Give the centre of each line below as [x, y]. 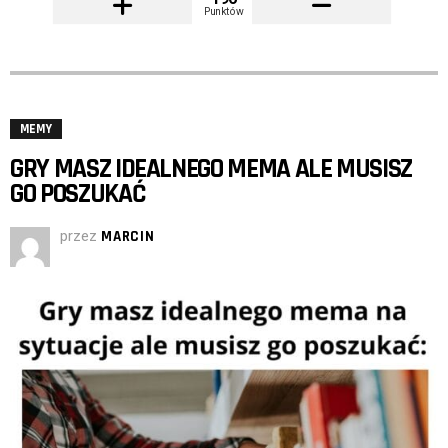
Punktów [224, 10]
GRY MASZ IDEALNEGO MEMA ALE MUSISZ [211, 168]
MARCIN [128, 236]
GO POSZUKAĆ [78, 193]
